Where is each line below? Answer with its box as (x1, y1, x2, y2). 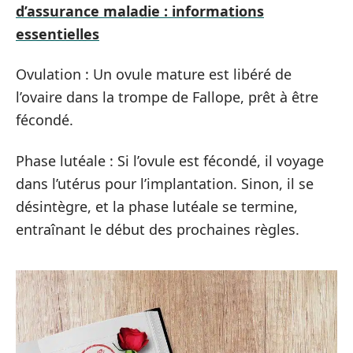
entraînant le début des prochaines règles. (16, 219, 299, 239)
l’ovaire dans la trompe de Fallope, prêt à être (16, 87, 318, 106)
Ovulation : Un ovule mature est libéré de (16, 65, 292, 84)
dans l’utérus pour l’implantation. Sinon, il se (16, 173, 314, 193)
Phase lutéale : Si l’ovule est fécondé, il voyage (16, 150, 324, 170)
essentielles (16, 24, 99, 43)
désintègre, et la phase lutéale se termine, (16, 196, 298, 216)
